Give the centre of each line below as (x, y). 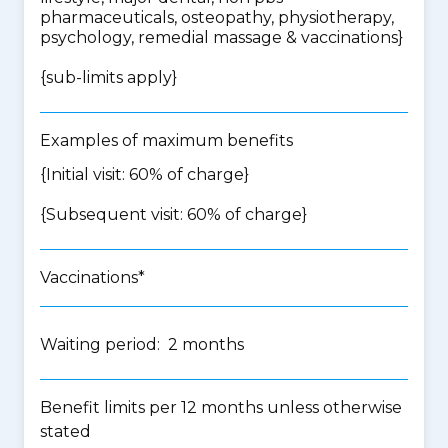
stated (65, 431)
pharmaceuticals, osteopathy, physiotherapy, (217, 17)
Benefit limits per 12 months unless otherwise (221, 407)
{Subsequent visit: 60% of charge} (173, 214)
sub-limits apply (109, 77)
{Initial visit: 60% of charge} (144, 174)
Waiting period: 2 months (142, 344)
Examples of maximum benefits (166, 140)
